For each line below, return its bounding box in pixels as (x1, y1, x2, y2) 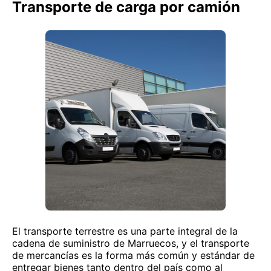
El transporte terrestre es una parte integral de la (12, 225, 238, 237)
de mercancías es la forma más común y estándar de (12, 249, 255, 261)
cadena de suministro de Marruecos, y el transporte (12, 237, 249, 249)
